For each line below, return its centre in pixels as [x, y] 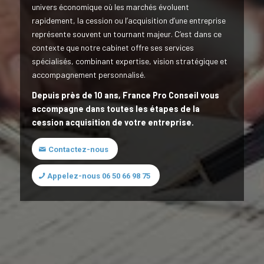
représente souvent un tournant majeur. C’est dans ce [127, 34]
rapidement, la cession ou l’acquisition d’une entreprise [129, 21]
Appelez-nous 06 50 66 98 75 [99, 176]
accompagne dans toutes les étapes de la [116, 109]
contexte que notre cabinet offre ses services [113, 48]
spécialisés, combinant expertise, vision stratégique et [130, 61]
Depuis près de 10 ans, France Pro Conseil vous [126, 95]
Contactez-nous [78, 150]
